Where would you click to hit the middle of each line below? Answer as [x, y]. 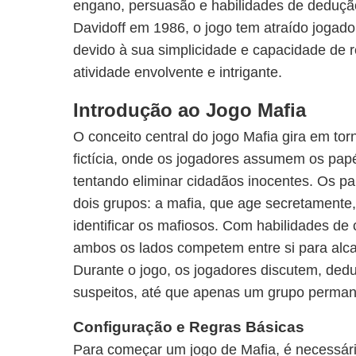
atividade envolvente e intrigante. [178, 72]
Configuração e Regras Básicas [189, 327]
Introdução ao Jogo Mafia [190, 110]
